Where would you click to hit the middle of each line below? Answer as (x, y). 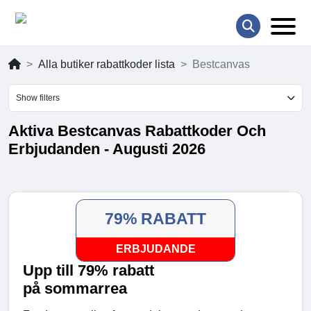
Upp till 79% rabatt (89, 271)
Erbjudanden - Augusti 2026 (107, 149)
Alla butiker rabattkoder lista (107, 65)
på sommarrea (75, 289)
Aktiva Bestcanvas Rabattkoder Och (137, 131)
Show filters (38, 98)
